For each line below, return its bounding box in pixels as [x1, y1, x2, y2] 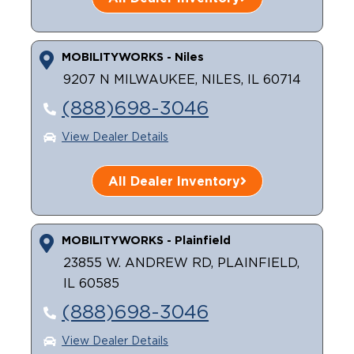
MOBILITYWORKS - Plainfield [61, 234, 231, 246]
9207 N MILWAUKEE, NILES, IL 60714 [62, 73, 301, 86]
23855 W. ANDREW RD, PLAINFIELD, [62, 257, 299, 269]
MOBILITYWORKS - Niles [61, 51, 204, 62]
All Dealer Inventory [107, 174, 240, 188]
